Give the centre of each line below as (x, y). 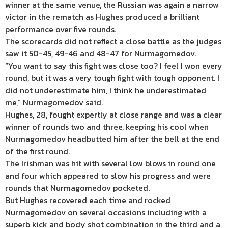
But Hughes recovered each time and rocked (88, 200)
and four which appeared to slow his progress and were (108, 176)
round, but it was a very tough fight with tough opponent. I (112, 78)
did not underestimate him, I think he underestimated (106, 90)
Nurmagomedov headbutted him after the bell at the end (112, 139)
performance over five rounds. (61, 29)
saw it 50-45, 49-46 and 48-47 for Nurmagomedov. (101, 53)
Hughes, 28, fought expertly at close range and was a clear (113, 115)
